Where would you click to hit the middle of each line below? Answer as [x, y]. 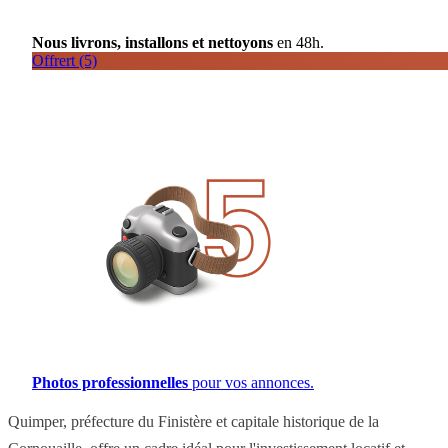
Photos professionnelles [110, 383]
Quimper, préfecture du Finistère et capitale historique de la [193, 422]
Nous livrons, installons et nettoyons [152, 43]
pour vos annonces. [251, 383]
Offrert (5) [64, 61]
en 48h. [298, 43]
